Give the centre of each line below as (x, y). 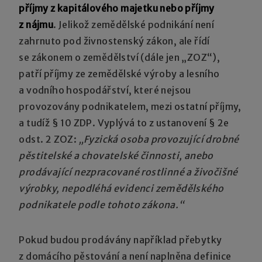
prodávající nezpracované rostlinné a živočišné (128, 172)
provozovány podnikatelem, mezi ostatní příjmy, (130, 106)
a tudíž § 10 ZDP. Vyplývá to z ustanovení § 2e (124, 123)
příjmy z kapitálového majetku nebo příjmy (117, 8)
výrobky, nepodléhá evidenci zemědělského (121, 188)
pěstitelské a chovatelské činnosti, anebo (116, 155)
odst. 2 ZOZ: (49, 139)
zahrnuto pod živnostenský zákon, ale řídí (114, 41)
